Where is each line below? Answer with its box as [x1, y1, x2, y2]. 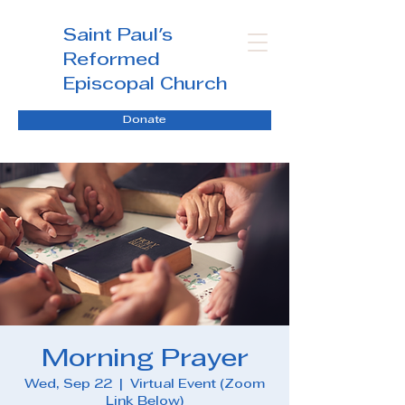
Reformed [63, 52, 160, 69]
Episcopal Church [63, 77, 227, 93]
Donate [123, 116, 166, 125]
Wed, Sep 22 [24, 379, 112, 391]
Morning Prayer [41, 348, 249, 372]
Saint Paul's [63, 28, 173, 44]
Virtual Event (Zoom [130, 379, 265, 391]
